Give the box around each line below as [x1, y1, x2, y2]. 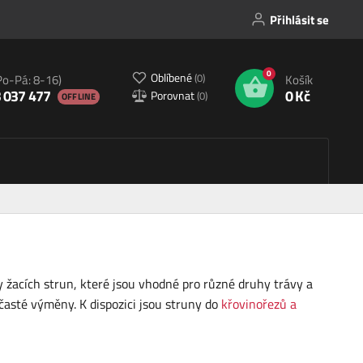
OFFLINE [62, 89, 96, 103]
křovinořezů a [221, 294, 297, 314]
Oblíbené [151, 68, 194, 86]
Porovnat [151, 86, 197, 104]
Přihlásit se [270, 10, 329, 29]
